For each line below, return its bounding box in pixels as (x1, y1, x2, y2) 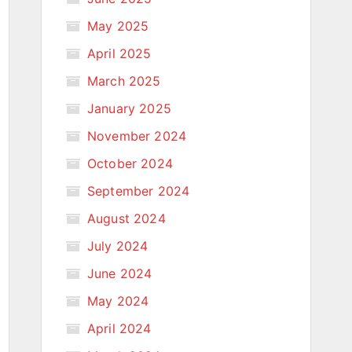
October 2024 (87, 156, 173, 171)
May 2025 (87, 18, 149, 34)
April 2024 (87, 321, 152, 336)
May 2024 (87, 293, 149, 309)
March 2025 (87, 73, 161, 89)
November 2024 (87, 128, 187, 144)
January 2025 (87, 101, 171, 116)
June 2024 (87, 266, 152, 281)
